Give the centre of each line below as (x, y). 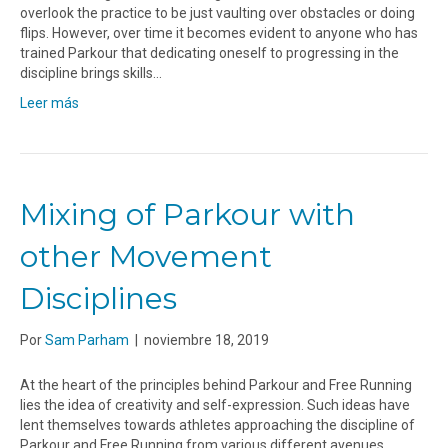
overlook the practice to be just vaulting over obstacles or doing (217, 13)
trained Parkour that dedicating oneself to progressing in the (209, 53)
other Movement (146, 257)
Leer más (49, 103)
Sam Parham (87, 340)
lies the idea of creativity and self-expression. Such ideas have (215, 405)
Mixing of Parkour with (187, 215)
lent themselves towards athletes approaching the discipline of (217, 425)
